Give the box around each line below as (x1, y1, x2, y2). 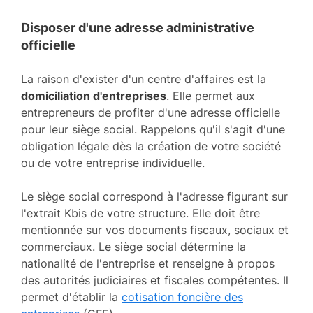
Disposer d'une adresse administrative (21, 20, 254, 35)
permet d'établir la (21, 289, 122, 304)
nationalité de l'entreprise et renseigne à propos (21, 256, 275, 270)
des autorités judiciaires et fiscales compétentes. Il (21, 272, 289, 287)
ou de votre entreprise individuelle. (21, 155, 205, 170)
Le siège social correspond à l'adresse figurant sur (21, 189, 288, 203)
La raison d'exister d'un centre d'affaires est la (21, 71, 266, 86)
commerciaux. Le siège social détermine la (21, 239, 246, 254)
